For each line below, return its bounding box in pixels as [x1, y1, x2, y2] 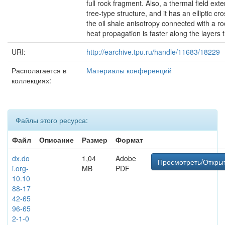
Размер [82, 135, 107, 145]
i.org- [12, 163, 29, 173]
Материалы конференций [86, 65, 172, 75]
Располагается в [12, 65, 66, 75]
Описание [39, 135, 74, 145]
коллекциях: [12, 75, 51, 85]
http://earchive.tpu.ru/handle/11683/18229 [86, 47, 220, 57]
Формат [116, 135, 143, 145]
